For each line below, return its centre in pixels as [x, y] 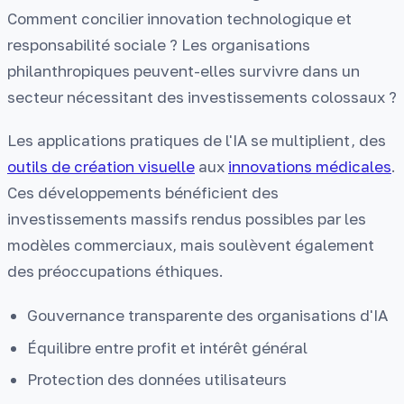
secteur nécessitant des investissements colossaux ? [202, 96]
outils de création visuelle [101, 167]
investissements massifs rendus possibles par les [187, 219]
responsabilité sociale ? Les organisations [159, 44]
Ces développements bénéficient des [143, 193]
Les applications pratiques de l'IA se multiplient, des [197, 141]
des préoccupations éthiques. [115, 271]
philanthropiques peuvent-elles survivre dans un [184, 70]
